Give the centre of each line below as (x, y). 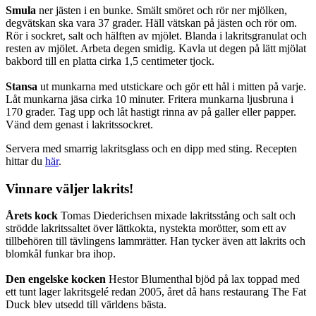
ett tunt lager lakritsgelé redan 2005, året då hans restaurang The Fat (156, 292)
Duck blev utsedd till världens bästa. (86, 305)
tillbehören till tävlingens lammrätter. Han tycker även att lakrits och (156, 241)
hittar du (25, 161)
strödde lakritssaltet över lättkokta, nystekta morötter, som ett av (146, 229)
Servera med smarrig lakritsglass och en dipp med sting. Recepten (151, 148)
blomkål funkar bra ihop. (61, 254)
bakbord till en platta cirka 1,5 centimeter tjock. (110, 61)
